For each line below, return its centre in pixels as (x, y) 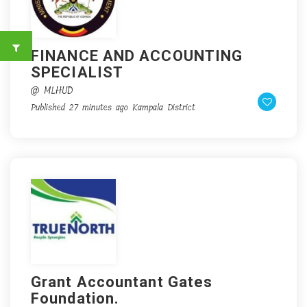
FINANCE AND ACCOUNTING (137, 56)
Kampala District (164, 107)
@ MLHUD (52, 91)
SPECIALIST (77, 72)
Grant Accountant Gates (122, 282)
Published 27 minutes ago (79, 107)
